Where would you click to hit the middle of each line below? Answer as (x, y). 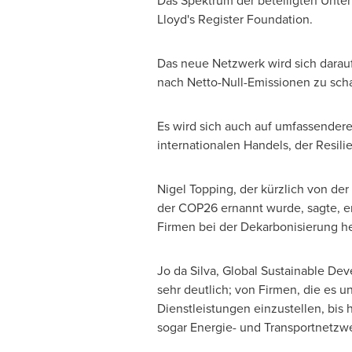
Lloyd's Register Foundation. (235, 19)
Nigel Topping (195, 189)
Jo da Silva (186, 271)
